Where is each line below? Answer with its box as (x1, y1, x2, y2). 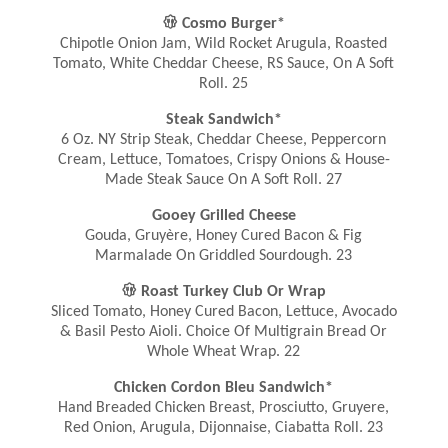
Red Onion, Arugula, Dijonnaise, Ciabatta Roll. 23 (64, 420, 384, 437)
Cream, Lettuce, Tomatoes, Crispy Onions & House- (57, 152, 390, 169)
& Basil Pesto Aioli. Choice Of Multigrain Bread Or (60, 324, 388, 341)
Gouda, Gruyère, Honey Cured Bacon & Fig (85, 228, 363, 245)
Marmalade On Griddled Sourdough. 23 (95, 248, 353, 265)
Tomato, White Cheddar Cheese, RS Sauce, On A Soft (53, 56, 395, 73)
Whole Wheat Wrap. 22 (147, 344, 301, 361)
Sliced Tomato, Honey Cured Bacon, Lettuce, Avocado (50, 304, 397, 321)
